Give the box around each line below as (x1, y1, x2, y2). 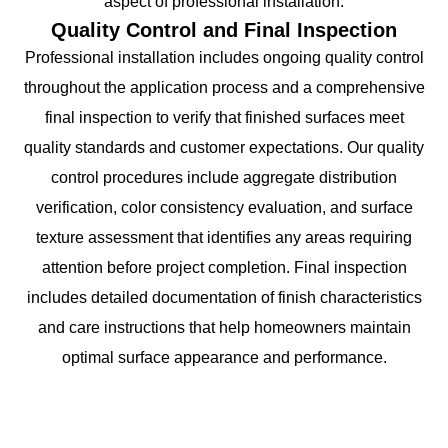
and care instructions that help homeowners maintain (37, 318, 411, 336)
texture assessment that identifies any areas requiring (36, 228, 412, 246)
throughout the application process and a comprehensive (23, 78, 425, 96)
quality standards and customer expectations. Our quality (24, 138, 424, 156)
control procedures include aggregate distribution (51, 168, 397, 186)
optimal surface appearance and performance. (61, 348, 387, 366)
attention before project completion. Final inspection (41, 258, 407, 276)
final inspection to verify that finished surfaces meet (44, 108, 404, 126)
